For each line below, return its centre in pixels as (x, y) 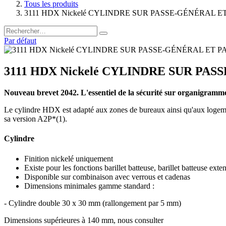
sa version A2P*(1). (36, 119)
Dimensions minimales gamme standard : (89, 186)
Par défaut (20, 41)
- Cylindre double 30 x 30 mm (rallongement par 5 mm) (93, 203)
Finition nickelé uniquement (69, 158)
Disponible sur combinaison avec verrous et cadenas (107, 177)
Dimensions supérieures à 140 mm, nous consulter (84, 220)
